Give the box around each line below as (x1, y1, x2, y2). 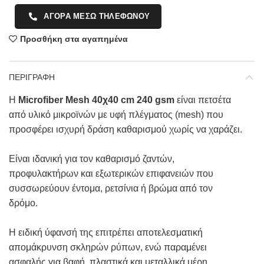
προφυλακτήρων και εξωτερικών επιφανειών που (9, 169, 213, 179)
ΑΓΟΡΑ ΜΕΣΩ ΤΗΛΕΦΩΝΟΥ (44, 12, 150, 21)
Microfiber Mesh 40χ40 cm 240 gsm (18, 95, 174, 105)
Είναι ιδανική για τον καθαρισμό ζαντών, (9, 154, 174, 164)
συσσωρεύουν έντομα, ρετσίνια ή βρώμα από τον (9, 183, 213, 194)
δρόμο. (9, 198, 38, 209)
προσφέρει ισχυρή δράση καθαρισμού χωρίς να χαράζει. (9, 124, 242, 135)
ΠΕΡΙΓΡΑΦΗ (9, 72, 55, 82)
